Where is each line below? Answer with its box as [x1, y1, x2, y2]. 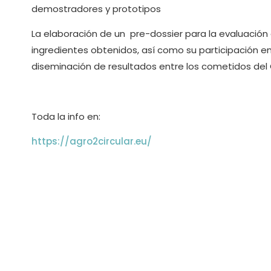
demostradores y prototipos [31, 2, 161, 15]
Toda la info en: [31, 110, 100, 123]
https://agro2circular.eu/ [31, 135, 152, 148]
